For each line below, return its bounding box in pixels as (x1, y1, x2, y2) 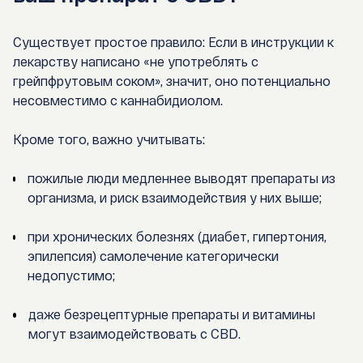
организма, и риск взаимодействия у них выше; (28, 190, 322, 206)
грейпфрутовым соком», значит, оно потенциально (13, 73, 331, 89)
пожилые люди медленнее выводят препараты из (28, 170, 336, 186)
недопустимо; (28, 267, 115, 284)
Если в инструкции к (208, 34, 334, 50)
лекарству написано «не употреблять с (13, 53, 258, 70)
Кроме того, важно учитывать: (13, 131, 205, 147)
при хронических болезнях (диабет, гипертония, (28, 228, 327, 245)
